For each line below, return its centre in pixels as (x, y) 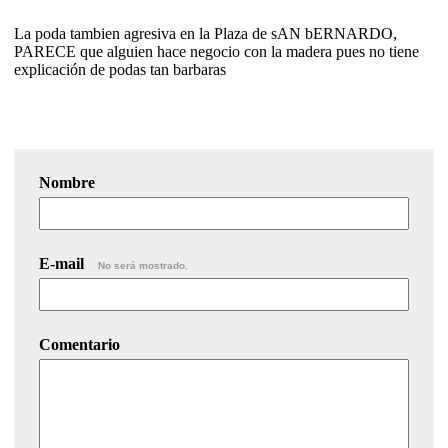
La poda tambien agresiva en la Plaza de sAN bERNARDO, (205, 33)
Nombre (67, 182)
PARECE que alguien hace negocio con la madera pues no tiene (216, 51)
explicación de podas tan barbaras (120, 69)
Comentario (79, 344)
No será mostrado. (143, 265)
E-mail (63, 263)
